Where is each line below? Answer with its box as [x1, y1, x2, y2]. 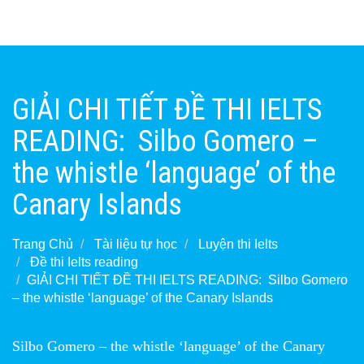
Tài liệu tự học [94, 237, 177, 251]
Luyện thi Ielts [198, 237, 278, 251]
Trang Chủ [12, 237, 73, 251]
